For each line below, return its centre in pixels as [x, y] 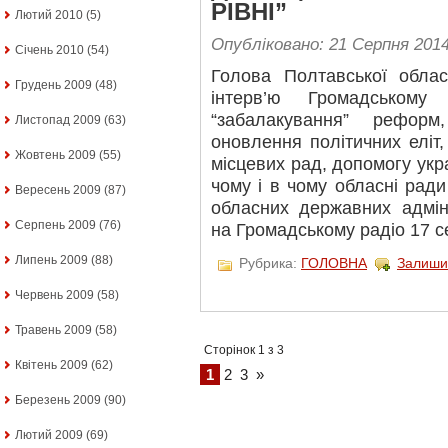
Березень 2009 [58, 400]
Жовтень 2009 [55, 155]
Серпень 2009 [55, 225]
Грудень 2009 [53, 85]
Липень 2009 [51, 260]
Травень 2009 [53, 330]
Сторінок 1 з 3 [244, 349]
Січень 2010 [49, 50]
